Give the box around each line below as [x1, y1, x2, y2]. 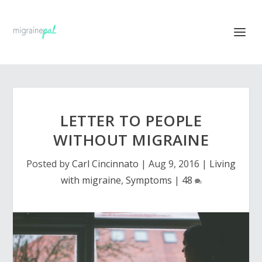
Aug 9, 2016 [149, 157, 199, 170]
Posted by [26, 157, 72, 170]
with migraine [60, 174, 121, 187]
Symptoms [125, 174, 172, 187]
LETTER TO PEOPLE [60, 110, 202, 131]
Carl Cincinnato [72, 157, 139, 170]
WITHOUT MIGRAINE [53, 129, 209, 150]
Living [209, 157, 236, 170]
